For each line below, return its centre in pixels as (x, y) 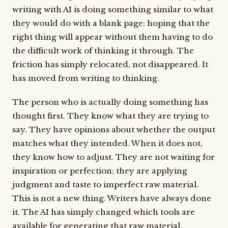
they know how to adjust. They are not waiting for (113, 157)
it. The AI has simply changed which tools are (104, 212)
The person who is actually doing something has (110, 102)
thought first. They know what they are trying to (110, 116)
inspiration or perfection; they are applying (100, 171)
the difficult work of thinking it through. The (103, 51)
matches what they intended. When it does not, (107, 143)
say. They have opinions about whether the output (114, 130)
